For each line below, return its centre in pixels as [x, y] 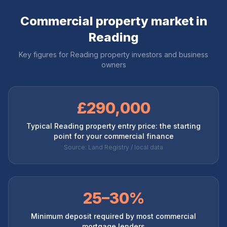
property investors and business [153, 54]
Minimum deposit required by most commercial [113, 216]
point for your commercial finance [113, 136]
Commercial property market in [113, 21]
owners [113, 65]
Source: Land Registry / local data [113, 147]
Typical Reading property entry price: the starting [113, 126]
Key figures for [45, 54]
